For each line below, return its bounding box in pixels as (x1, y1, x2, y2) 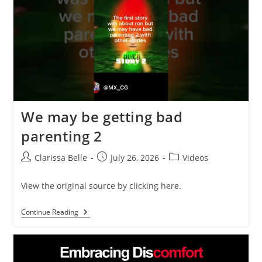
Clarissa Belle (34, 151, 87, 163)
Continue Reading (20, 206, 78, 217)
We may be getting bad (20, 106, 183, 126)
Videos (182, 151, 208, 163)
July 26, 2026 (110, 151, 159, 163)
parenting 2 (20, 126, 102, 146)
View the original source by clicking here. (20, 180, 181, 191)
